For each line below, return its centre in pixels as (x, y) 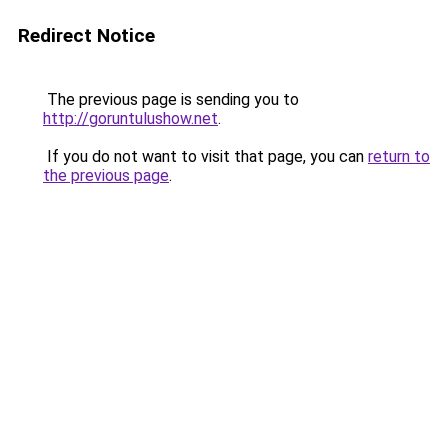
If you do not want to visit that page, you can (205, 156)
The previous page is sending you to (171, 99)
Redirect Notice (86, 35)
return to (399, 156)
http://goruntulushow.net (130, 118)
